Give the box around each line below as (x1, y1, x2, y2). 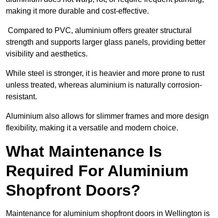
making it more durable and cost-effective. (6, 7, 149, 16)
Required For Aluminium (6, 162, 188, 180)
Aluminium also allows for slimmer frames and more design (6, 112, 209, 121)
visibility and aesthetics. (6, 50, 90, 58)
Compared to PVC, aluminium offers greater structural (6, 26, 192, 35)
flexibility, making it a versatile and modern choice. (6, 124, 178, 132)
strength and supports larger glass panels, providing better (6, 38, 205, 47)
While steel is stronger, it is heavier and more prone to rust (6, 69, 204, 78)
